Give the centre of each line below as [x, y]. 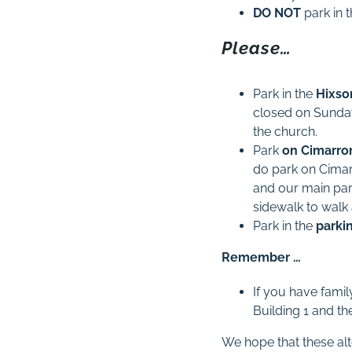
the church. [286, 132]
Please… [257, 48]
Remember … [262, 257]
